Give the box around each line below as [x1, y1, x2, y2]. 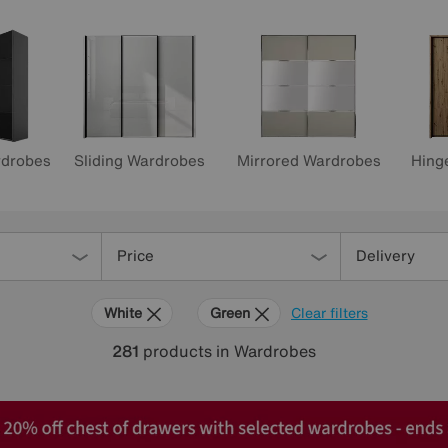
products [139, 339, 216, 363]
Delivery [356, 244, 415, 266]
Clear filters [290, 302, 368, 323]
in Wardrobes [216, 339, 316, 363]
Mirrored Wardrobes [236, 149, 381, 172]
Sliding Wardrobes [74, 149, 205, 172]
